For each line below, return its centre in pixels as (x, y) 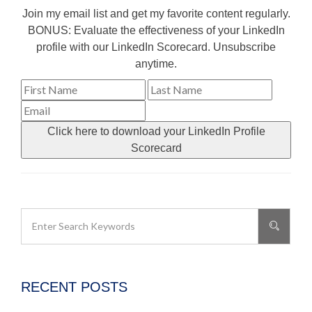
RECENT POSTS (74, 287)
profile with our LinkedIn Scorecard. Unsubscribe (156, 47)
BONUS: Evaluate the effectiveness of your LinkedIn (156, 30)
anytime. (156, 63)
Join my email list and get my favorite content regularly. (156, 13)
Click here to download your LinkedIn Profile (156, 131)
